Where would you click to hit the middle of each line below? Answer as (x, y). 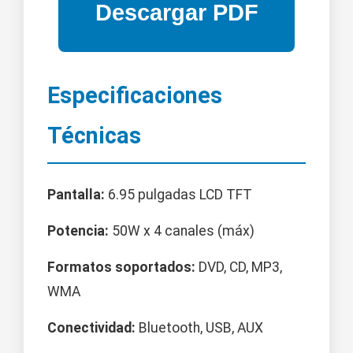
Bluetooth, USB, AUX (199, 328)
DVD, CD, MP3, (239, 268)
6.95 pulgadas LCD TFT (178, 195)
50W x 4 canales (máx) (182, 231)
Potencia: (78, 231)
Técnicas (94, 136)
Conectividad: (91, 328)
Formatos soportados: (121, 268)
